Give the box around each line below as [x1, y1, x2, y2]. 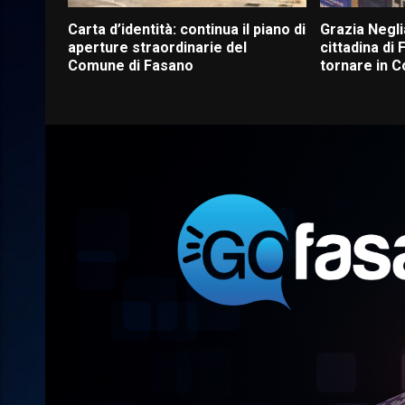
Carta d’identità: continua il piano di [68, 20, 306, 38]
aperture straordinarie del [68, 38, 247, 56]
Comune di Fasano [68, 56, 193, 74]
